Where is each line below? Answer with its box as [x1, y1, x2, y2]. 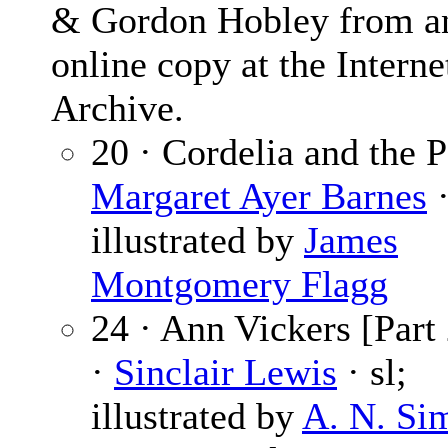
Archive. [51, 87, 184, 130]
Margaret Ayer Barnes [91, 175, 427, 218]
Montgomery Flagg [91, 263, 388, 306]
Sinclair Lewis [114, 351, 337, 394]
